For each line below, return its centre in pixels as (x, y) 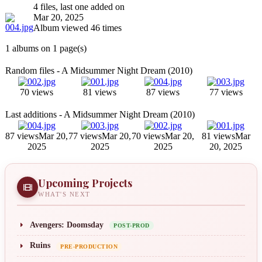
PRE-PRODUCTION (89, 246)
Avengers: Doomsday (67, 225)
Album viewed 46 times (77, 28)
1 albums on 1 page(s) (46, 48)
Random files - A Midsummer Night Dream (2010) (99, 70)
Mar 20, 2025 (58, 17)
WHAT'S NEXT (64, 194)
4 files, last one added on (79, 7)
